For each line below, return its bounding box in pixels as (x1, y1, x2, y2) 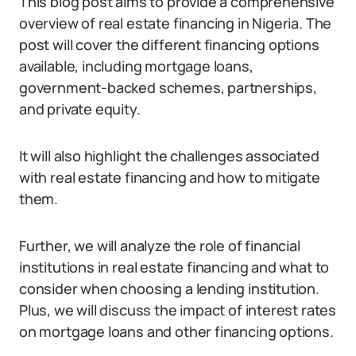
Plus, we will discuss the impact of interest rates (19, 300, 337, 319)
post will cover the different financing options (19, 35, 319, 54)
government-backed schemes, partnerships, (19, 78, 317, 97)
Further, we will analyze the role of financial (19, 236, 300, 255)
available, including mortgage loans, (19, 56, 253, 75)
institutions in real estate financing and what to (19, 257, 330, 277)
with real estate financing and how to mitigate (19, 168, 320, 187)
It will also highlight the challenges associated (19, 146, 319, 165)
